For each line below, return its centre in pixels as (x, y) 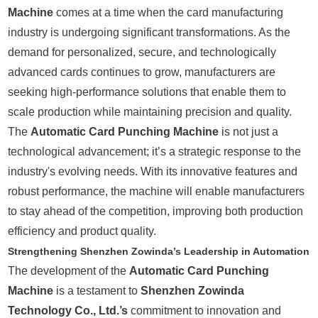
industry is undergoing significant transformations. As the (149, 33)
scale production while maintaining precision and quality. (150, 112)
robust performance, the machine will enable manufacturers (157, 192)
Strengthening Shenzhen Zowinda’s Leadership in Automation (159, 252)
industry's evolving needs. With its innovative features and (153, 172)
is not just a (249, 132)
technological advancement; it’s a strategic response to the (155, 152)
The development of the (69, 271)
